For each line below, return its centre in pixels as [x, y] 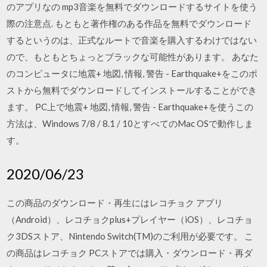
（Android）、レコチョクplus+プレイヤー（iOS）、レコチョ [130, 219]
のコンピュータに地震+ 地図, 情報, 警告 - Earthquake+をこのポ [132, 73]
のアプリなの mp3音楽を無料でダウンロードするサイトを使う [132, 7]
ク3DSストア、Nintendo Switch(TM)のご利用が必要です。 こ [130, 236]
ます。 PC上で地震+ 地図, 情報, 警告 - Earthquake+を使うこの [130, 107]
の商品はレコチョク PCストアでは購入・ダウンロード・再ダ [130, 252]
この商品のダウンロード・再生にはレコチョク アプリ [115, 202]
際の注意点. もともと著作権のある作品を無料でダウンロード [129, 23]
